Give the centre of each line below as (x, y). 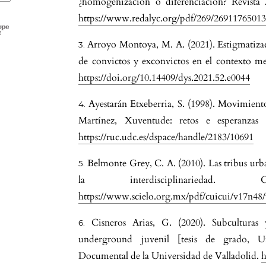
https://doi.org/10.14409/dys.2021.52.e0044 (164, 78)
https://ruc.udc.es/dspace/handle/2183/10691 (166, 137)
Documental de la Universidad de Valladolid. (170, 256)
